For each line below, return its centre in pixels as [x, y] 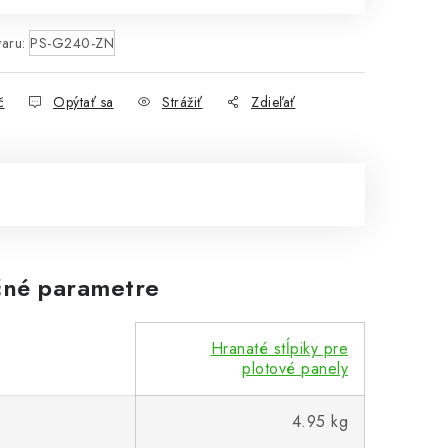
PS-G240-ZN [72, 43]
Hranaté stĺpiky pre [279, 348]
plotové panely [295, 368]
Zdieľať [273, 102]
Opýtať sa [83, 102]
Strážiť [182, 102]
